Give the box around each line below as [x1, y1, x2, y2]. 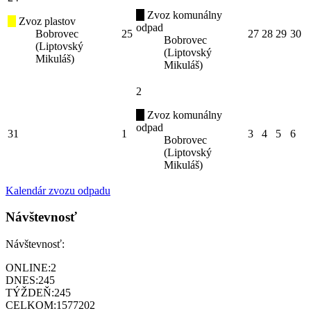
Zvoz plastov [16, 15, 76, 27]
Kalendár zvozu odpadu [6, 184, 110, 196]
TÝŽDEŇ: [6, 287, 54, 299]
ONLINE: [6, 262, 51, 274]
